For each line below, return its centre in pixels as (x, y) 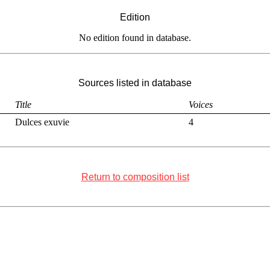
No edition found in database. (135, 37)
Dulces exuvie (42, 122)
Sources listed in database (135, 83)
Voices (201, 105)
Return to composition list (135, 177)
